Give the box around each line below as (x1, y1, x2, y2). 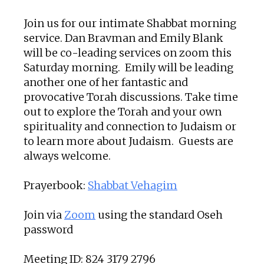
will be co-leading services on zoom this (24, 45, 232, 60)
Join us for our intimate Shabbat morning (24, 16, 236, 30)
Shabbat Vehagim (88, 178, 177, 192)
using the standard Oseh (95, 207, 223, 222)
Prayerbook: (24, 178, 88, 192)
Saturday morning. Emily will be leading (24, 60, 233, 74)
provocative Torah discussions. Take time (24, 90, 238, 104)
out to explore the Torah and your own (24, 104, 222, 118)
